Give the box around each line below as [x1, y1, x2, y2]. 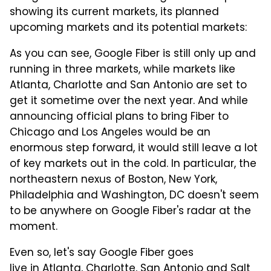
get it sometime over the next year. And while [10, 93, 248, 111]
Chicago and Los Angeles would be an [10, 125, 211, 142]
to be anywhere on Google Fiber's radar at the [10, 203, 251, 221]
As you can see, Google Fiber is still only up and [10, 46, 256, 64]
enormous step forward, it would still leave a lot [10, 140, 258, 158]
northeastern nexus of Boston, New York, [10, 172, 217, 189]
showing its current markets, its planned [10, 4, 219, 22]
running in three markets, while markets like [10, 62, 235, 79]
